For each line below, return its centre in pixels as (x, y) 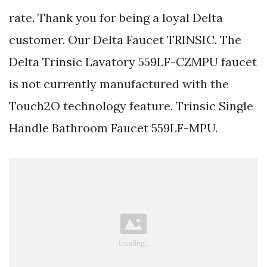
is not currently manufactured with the (119, 83)
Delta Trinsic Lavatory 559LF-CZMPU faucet (133, 61)
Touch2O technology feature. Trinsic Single (131, 105)
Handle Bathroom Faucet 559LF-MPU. (113, 128)
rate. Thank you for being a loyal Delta (116, 17)
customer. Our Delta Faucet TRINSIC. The (125, 39)
